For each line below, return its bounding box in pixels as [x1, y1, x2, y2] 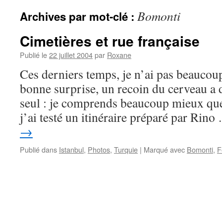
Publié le [20, 50, 47, 60]
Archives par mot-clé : [20, 8, 137, 24]
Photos [88, 144, 110, 155]
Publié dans [20, 144, 57, 155]
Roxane [107, 50, 131, 60]
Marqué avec [144, 144, 185, 155]
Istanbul [59, 144, 84, 155]
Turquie [114, 144, 138, 155]
